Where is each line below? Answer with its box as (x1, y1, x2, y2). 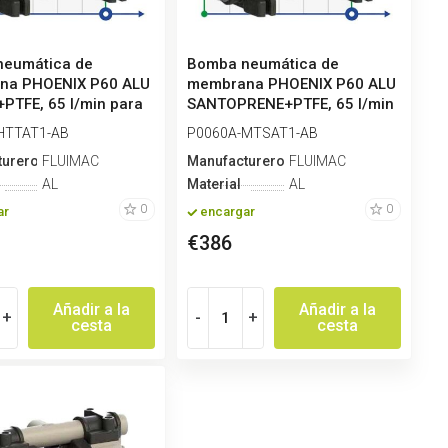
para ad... (187, 114, 255, 133)
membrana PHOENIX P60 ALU (187, 74, 397, 93)
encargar (200, 204, 256, 220)
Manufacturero (187, 152, 286, 169)
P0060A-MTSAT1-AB (187, 124, 319, 141)
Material (187, 175, 242, 192)
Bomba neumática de (187, 54, 340, 73)
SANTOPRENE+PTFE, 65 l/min (187, 94, 395, 113)
